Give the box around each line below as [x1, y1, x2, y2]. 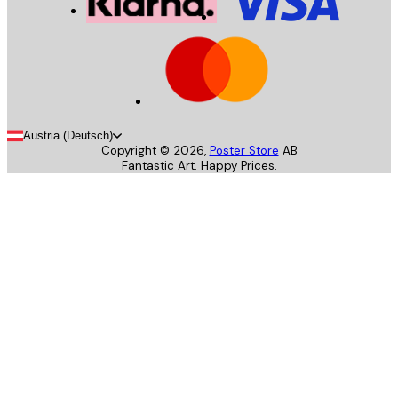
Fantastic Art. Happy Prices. [121, 158, 277, 174]
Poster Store [209, 143, 279, 159]
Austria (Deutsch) [23, 129, 113, 143]
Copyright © [100, 143, 173, 159]
